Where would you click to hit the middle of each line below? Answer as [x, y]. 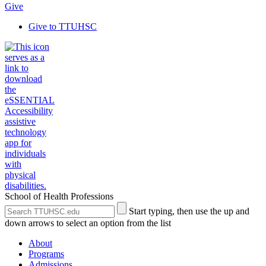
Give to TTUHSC [63, 26]
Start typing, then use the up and [189, 211]
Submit [130, 206]
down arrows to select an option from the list [88, 223]
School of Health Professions [59, 196]
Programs [46, 254]
